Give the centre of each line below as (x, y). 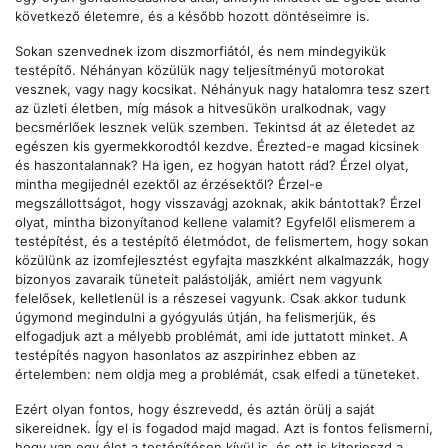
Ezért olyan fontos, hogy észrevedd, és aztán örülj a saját (195, 410)
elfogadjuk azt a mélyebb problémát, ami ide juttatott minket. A (211, 337)
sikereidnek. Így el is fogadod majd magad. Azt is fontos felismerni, (224, 429)
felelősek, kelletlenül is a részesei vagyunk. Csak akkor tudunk (210, 299)
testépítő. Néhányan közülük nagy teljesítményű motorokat (200, 71)
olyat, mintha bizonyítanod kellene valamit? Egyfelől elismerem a (215, 223)
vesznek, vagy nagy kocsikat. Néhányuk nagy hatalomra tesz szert (222, 90)
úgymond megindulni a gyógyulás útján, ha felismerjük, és (195, 318)
